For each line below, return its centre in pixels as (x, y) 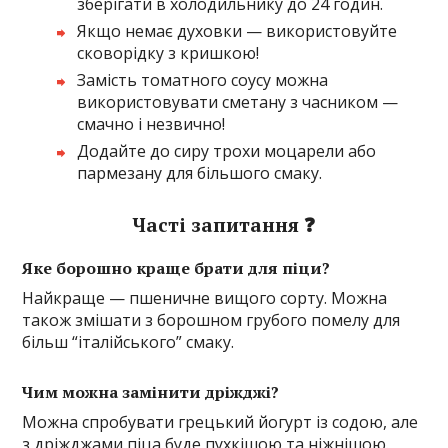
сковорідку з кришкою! (168, 53)
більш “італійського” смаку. (128, 342)
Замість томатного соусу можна (203, 80)
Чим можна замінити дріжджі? (151, 392)
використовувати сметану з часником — (238, 102)
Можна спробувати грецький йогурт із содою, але (220, 422)
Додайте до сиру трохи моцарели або (227, 151)
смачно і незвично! (151, 124)
